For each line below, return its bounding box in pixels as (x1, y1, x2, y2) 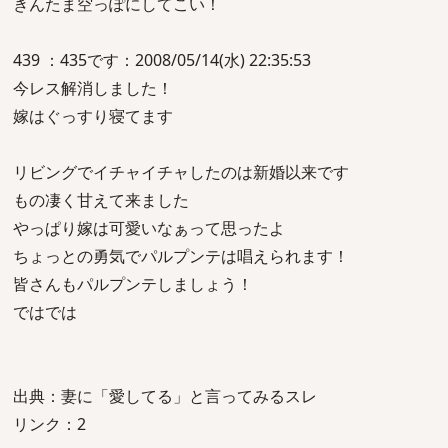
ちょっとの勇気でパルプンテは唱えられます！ (13, 245, 349, 267)
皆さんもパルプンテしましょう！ (13, 273, 253, 295)
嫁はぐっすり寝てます (13, 105, 173, 127)
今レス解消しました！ (13, 77, 173, 99)
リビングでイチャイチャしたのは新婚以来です (13, 161, 349, 183)
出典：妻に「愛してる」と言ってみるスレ (13, 385, 317, 407)
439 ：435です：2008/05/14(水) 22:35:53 (13, 49, 311, 71)
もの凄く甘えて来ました (13, 189, 189, 211)
